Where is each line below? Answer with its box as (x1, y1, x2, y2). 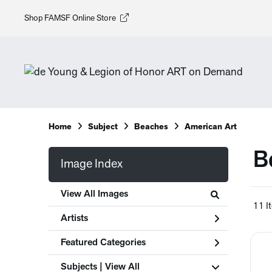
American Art (185, 123, 237, 132)
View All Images (61, 189, 128, 199)
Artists (61, 213, 88, 223)
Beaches (134, 123, 168, 132)
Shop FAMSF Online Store (24, 13, 116, 23)
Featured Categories (61, 237, 146, 248)
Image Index (61, 158, 123, 171)
